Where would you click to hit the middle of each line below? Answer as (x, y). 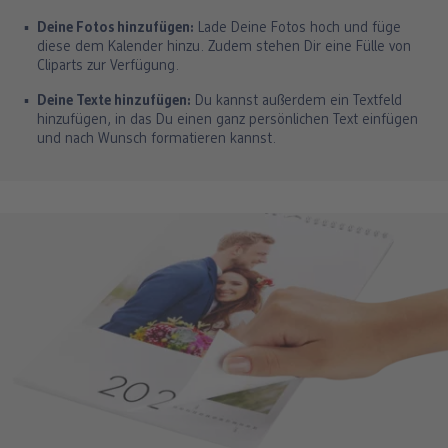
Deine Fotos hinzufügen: (115, 29)
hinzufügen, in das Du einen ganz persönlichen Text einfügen (227, 121)
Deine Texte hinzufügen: (114, 102)
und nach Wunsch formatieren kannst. (156, 140)
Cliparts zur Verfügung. (108, 67)
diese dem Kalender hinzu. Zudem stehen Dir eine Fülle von (224, 48)
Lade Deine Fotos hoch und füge (297, 29)
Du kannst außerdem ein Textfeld (296, 102)
